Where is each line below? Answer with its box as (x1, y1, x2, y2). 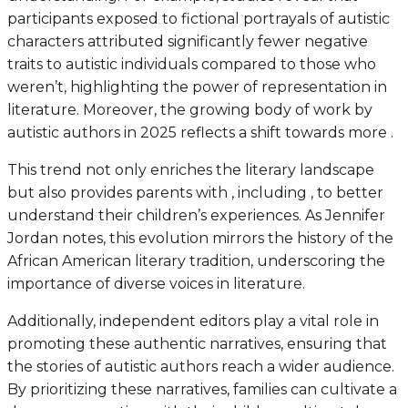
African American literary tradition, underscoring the (7, 252, 385, 270)
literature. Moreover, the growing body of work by (7, 101, 372, 119)
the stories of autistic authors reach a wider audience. (7, 358, 394, 376)
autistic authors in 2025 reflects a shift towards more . (7, 124, 393, 142)
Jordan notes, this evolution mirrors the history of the (7, 229, 393, 248)
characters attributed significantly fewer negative (7, 33, 368, 51)
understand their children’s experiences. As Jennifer (7, 207, 385, 225)
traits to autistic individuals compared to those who (7, 56, 376, 74)
